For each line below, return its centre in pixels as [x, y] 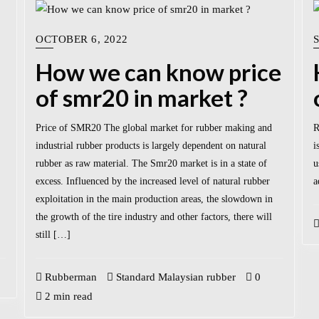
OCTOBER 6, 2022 [82, 39]
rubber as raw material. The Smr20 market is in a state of [151, 163]
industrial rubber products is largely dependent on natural [151, 145]
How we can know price [158, 72]
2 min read [67, 296]
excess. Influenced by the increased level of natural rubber [153, 181]
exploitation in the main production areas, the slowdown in [154, 199]
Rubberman [69, 277]
